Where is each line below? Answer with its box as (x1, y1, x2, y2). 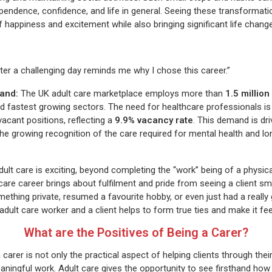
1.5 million (225, 88, 270, 100)
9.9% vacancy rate (115, 115, 194, 126)
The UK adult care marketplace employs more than (18, 88, 226, 100)
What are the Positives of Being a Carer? (23, 225, 248, 240)
